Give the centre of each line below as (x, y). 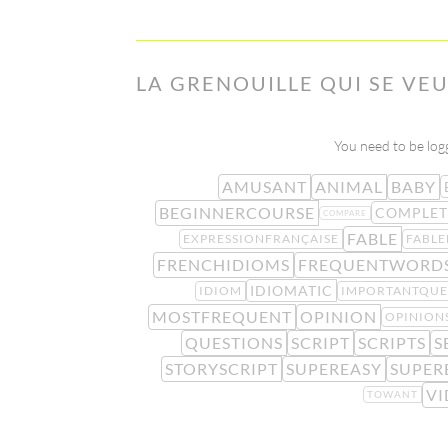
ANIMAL (348, 186)
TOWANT (392, 394)
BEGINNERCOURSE (236, 212)
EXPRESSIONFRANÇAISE (260, 238)
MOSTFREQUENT (221, 316)
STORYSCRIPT (221, 368)
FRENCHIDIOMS (223, 264)
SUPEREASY (334, 368)
